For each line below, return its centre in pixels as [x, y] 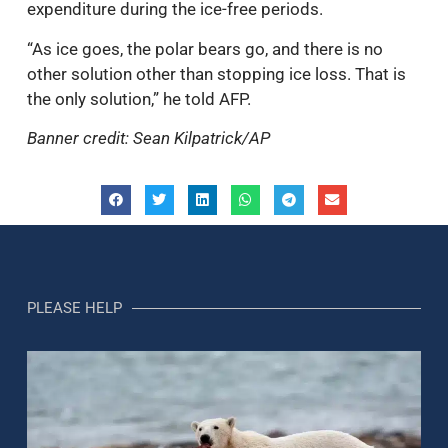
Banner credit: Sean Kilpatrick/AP [148, 137]
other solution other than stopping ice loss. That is [216, 73]
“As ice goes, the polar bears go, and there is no [205, 48]
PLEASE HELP [74, 307]
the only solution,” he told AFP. [139, 98]
